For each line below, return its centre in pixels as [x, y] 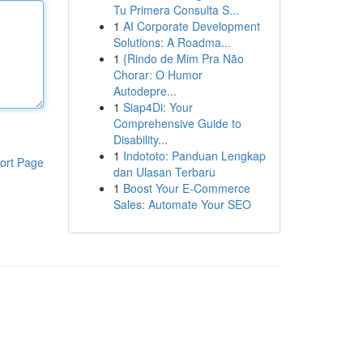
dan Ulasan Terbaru [164, 172]
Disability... [140, 139]
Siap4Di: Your [158, 107]
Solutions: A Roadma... [172, 42]
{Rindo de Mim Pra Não [183, 58]
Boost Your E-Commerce [186, 188]
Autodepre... [145, 91]
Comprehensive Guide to [177, 123]
